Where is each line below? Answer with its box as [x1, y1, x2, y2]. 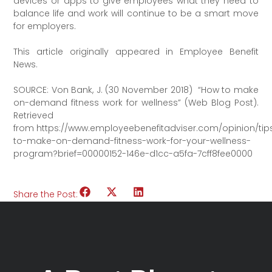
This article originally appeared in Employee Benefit [13, 45, 259, 58]
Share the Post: [13, 188, 78, 200]
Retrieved [13, 109, 54, 121]
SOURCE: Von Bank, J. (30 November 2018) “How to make [13, 83, 259, 96]
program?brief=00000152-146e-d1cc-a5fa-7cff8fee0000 [13, 147, 253, 160]
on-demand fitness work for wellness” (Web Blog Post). [13, 96, 259, 109]
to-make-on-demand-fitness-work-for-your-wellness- [13, 134, 251, 147]
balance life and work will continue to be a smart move [13, 7, 259, 19]
